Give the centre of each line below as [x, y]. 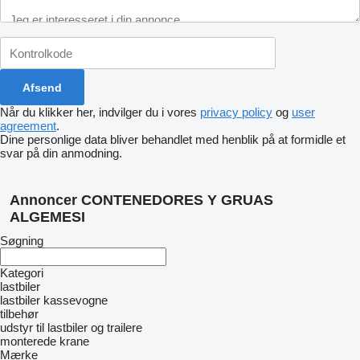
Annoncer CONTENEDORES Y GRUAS [141, 200]
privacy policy [236, 112]
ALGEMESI [47, 217]
